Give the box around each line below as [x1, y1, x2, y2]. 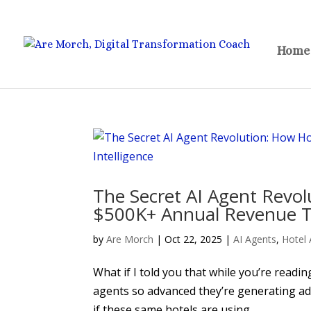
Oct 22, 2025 [165, 233, 223, 246]
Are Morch [106, 233, 154, 246]
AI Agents [233, 233, 277, 246]
